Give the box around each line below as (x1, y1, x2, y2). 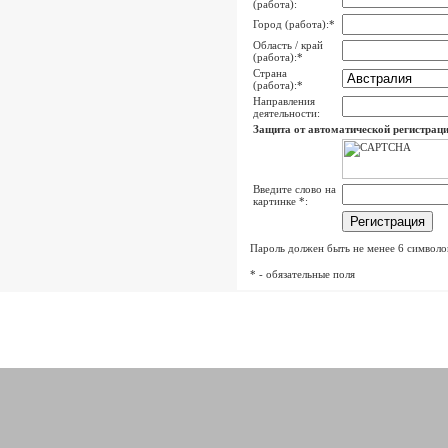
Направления (253, 95, 315, 107)
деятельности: (253, 107, 320, 119)
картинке (253, 195, 299, 207)
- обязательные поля (256, 268, 355, 280)
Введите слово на (253, 183, 336, 195)
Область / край (253, 39, 323, 51)
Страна (253, 67, 287, 79)
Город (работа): (253, 18, 329, 30)
